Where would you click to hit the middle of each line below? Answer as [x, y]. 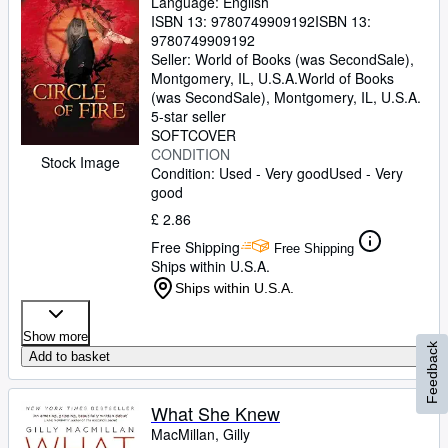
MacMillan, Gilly [200, 434]
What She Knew [215, 413]
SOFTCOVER [193, 135]
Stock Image [80, 161]
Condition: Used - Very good [240, 173]
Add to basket [69, 356]
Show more [55, 336]
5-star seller [188, 116]
